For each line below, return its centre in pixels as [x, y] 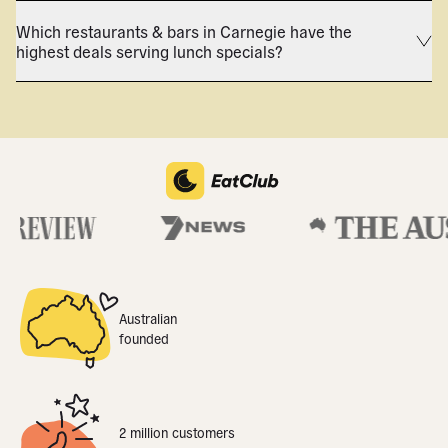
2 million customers [177, 433]
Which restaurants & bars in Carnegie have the [184, 31]
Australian [148, 318]
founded [144, 338]
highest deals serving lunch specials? [149, 51]
